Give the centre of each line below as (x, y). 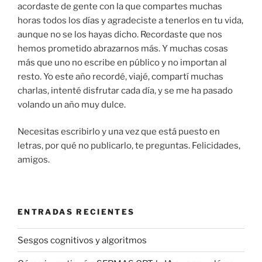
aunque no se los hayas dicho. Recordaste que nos (120, 34)
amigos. (34, 160)
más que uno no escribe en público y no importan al (122, 62)
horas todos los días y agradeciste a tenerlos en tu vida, (130, 20)
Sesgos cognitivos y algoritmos (82, 240)
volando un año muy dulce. (72, 104)
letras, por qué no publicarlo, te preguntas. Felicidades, (129, 146)
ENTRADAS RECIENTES (76, 211)
